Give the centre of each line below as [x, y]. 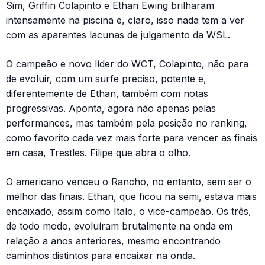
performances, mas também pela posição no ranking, [127, 123]
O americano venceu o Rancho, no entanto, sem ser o [129, 182]
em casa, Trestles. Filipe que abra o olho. [98, 153]
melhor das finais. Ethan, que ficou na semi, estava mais [131, 197]
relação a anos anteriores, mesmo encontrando [113, 241]
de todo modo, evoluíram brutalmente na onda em [119, 226]
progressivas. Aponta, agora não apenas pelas [111, 109]
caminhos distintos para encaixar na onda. [101, 256]
